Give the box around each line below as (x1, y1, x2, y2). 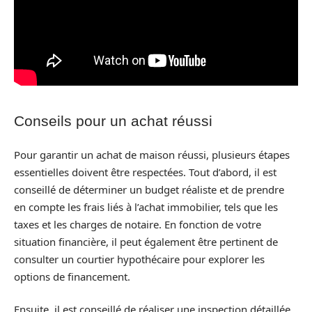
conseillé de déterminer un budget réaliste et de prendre (14, 182, 284, 196)
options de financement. (14, 269, 130, 283)
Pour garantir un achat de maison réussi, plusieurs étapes (14, 147, 290, 162)
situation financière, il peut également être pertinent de (14, 234, 278, 249)
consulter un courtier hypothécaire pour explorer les (14, 251, 265, 266)
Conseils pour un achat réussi (14, 113, 212, 129)
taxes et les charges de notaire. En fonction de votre (14, 217, 261, 231)
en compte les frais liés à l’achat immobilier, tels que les (14, 199, 278, 214)
